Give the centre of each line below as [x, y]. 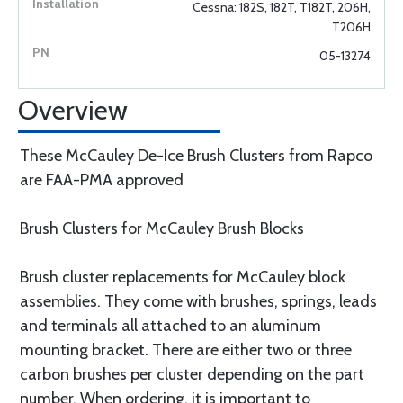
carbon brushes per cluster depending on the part [192, 374]
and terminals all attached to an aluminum [170, 326]
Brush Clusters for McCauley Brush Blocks [162, 228]
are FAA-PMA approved [102, 180]
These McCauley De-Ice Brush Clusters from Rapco [196, 156]
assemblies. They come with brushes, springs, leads [198, 301]
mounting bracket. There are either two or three [186, 350]
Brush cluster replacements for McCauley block [183, 277]
